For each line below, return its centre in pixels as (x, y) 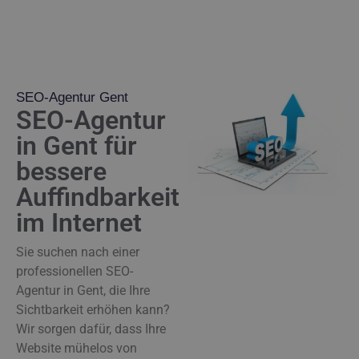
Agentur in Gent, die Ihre (83, 291)
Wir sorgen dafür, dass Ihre (91, 329)
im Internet (79, 223)
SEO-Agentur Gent (72, 98)
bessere (61, 172)
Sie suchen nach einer (78, 252)
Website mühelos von (77, 349)
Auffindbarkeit (98, 198)
